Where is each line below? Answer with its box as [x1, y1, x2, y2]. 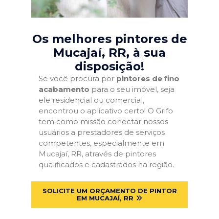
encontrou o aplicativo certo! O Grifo [39, 106, 173, 115]
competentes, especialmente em [39, 138, 164, 148]
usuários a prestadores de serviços [39, 128, 165, 137]
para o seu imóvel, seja [89, 85, 175, 94]
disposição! [75, 59, 144, 73]
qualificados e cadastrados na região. [39, 160, 174, 169]
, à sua [126, 45, 166, 60]
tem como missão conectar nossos [39, 117, 168, 126]
